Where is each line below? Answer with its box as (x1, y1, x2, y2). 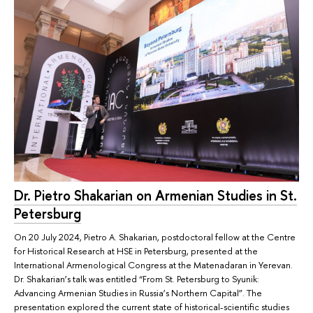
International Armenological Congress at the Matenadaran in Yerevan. (14, 259, 293, 272)
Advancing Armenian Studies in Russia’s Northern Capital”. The (14, 286, 262, 300)
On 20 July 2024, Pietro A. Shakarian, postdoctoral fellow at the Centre (14, 231, 296, 244)
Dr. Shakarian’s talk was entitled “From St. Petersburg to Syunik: (14, 272, 259, 286)
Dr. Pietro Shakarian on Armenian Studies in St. (14, 186, 297, 205)
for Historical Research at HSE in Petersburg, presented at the (14, 245, 258, 258)
